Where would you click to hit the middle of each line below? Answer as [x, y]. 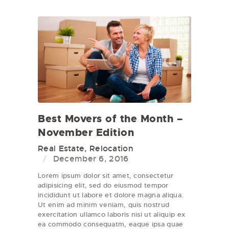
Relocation [111, 148]
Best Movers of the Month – [110, 118]
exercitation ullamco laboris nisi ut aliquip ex [112, 214]
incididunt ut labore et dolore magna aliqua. [111, 195]
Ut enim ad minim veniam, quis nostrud [104, 204]
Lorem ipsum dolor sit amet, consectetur [106, 175]
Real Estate [61, 148]
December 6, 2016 [91, 158]
